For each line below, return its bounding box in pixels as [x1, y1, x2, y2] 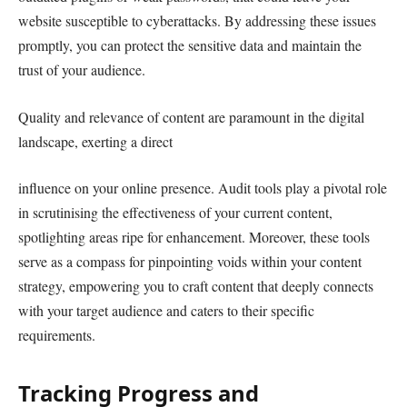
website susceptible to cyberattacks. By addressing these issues [18, 11, 376, 31]
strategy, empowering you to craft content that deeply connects [18, 276, 373, 296]
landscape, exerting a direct [18, 131, 173, 151]
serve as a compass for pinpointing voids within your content [18, 252, 362, 272]
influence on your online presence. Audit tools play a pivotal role [18, 178, 387, 198]
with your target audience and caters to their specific [18, 301, 314, 321]
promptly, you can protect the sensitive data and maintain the [18, 35, 362, 55]
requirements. [18, 325, 95, 345]
